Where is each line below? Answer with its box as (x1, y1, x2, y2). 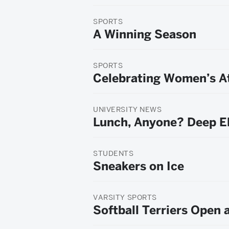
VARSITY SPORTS (93, 193, 157, 202)
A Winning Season (93, 27, 196, 42)
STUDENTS (93, 149, 134, 158)
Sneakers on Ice (93, 158, 184, 174)
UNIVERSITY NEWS (93, 105, 162, 114)
